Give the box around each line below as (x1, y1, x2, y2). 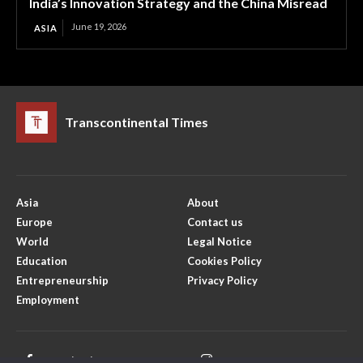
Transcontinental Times (65, 114, 208, 130)
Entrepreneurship (16, 274, 109, 287)
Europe (16, 216, 53, 228)
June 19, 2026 (71, 21, 126, 32)
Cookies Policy (187, 254, 262, 267)
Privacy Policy (187, 274, 258, 287)
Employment (16, 293, 79, 306)
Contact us (187, 216, 243, 228)
